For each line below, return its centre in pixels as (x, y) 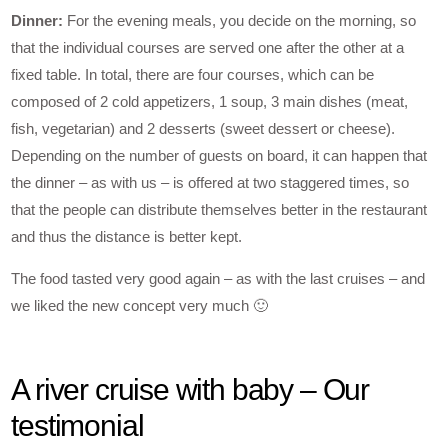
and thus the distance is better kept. (127, 237)
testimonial (77, 425)
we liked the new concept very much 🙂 (140, 306)
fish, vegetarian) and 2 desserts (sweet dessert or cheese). (203, 129)
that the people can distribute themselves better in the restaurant (219, 210)
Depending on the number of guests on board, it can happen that (219, 156)
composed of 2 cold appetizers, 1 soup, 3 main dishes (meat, (210, 102)
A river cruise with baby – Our (190, 389)
